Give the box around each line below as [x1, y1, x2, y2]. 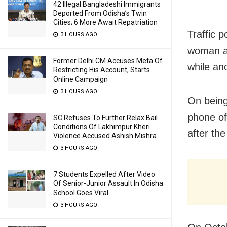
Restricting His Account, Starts [53, 66, 150, 74]
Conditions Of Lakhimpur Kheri [53, 123, 150, 131]
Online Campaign [53, 75, 108, 83]
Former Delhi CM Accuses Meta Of [53, 57, 163, 65]
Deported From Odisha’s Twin [53, 9, 147, 17]
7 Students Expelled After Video [53, 170, 155, 178]
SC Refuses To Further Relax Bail [53, 113, 158, 122]
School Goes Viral [53, 188, 108, 197]
